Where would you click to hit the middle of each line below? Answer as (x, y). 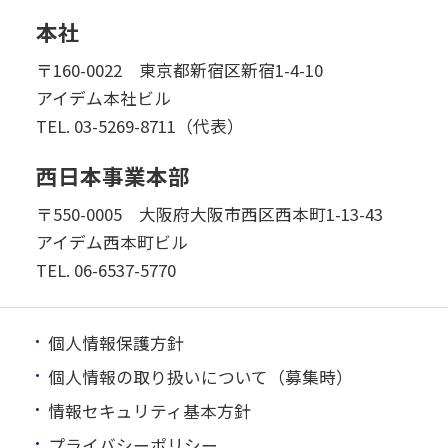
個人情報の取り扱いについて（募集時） (200, 377)
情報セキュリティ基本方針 (149, 411)
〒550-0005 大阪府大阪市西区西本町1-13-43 (209, 213)
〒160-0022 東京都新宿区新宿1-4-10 (179, 69)
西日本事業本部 (112, 175)
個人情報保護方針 (115, 343)
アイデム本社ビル (103, 97)
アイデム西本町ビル (111, 241)
